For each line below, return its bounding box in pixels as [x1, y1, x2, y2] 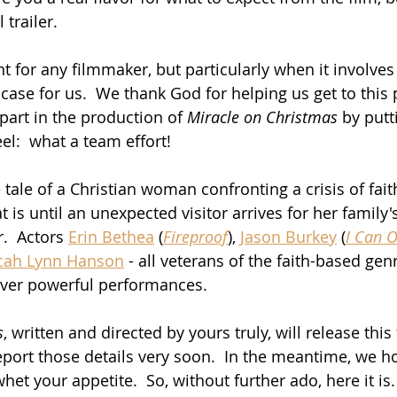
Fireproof [163, 225, 228, 247]
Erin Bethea [68, 225, 154, 247]
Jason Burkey [240, 225, 337, 247]
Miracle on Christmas [187, 105, 338, 128]
